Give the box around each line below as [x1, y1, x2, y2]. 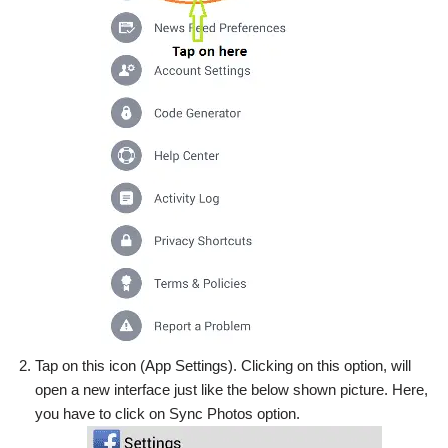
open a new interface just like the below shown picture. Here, [35, 381, 428, 398]
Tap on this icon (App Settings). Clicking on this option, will [35, 357, 411, 374]
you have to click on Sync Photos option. [35, 405, 300, 422]
